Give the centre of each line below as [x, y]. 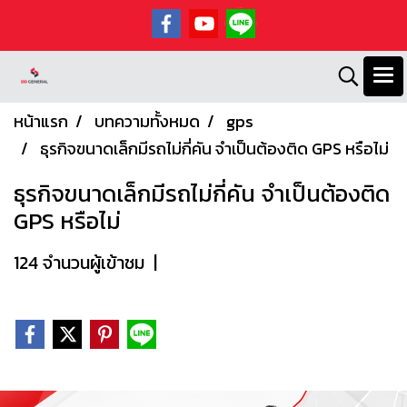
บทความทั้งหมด [147, 121]
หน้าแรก [41, 121]
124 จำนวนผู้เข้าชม [79, 263]
